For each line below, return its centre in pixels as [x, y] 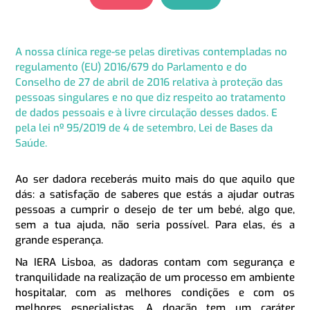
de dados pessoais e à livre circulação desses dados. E [147, 112]
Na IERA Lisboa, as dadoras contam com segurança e [155, 262]
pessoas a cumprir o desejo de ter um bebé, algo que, [155, 209]
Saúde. [31, 143]
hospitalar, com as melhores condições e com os [155, 292]
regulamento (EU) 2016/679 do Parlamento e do [131, 67]
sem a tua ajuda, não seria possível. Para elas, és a [155, 225]
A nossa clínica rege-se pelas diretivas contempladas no [152, 52]
